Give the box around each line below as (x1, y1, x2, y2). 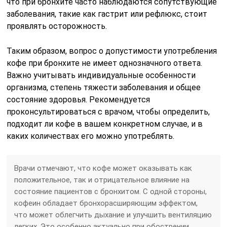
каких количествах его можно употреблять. (7, 131, 175, 141)
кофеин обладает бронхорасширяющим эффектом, (14, 198, 198, 208)
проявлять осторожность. (7, 21, 107, 31)
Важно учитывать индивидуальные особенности (7, 70, 196, 80)
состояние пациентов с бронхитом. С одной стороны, (14, 186, 207, 196)
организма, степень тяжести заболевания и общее (7, 82, 201, 92)
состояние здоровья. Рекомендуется (7, 94, 150, 104)
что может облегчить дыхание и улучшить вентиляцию (14, 210, 212, 219)
